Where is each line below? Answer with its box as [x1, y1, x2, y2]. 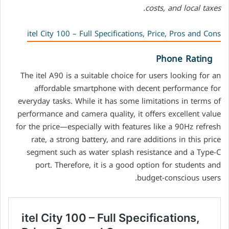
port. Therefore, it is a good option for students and [35, 157, 221, 172]
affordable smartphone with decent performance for [34, 81, 221, 96]
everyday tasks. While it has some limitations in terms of [18, 94, 221, 108]
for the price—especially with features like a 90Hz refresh [16, 119, 221, 134]
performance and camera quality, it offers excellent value [17, 106, 221, 121]
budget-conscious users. [137, 170, 221, 185]
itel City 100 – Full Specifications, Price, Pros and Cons [27, 27, 221, 41]
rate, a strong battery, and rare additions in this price [31, 132, 221, 147]
